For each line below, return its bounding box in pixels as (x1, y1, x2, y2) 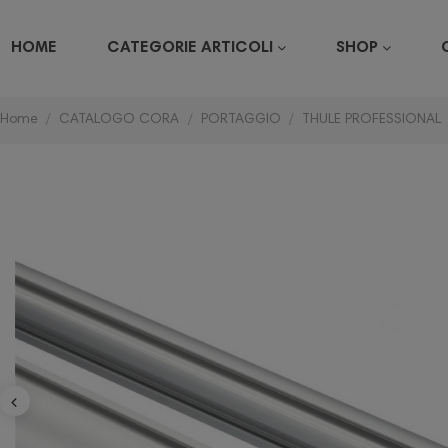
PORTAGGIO (200, 113, 281, 128)
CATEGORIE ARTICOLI (107, 40, 278, 57)
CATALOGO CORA (59, 113, 180, 128)
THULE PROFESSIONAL (302, 113, 442, 128)
